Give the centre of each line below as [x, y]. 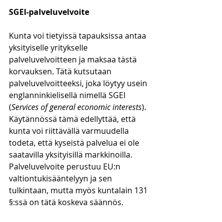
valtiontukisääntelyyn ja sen [61, 178]
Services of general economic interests [77, 107]
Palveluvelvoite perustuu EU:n [66, 166]
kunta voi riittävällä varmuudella [70, 131]
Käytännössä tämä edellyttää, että [73, 119]
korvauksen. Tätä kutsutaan [61, 71]
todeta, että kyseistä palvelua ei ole [75, 143]
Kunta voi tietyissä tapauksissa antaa [79, 36]
